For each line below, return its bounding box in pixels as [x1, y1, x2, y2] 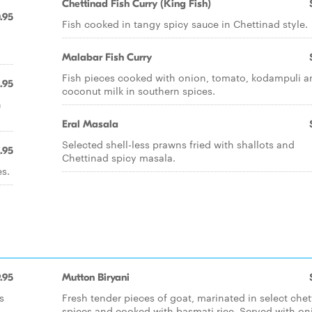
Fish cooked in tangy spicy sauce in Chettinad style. [62, 17, 308, 31]
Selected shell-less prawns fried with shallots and [62, 137, 295, 151]
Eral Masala [62, 118, 118, 130]
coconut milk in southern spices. [62, 84, 215, 97]
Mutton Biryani [62, 271, 130, 283]
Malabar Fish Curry [62, 51, 152, 63]
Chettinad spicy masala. [62, 150, 175, 164]
